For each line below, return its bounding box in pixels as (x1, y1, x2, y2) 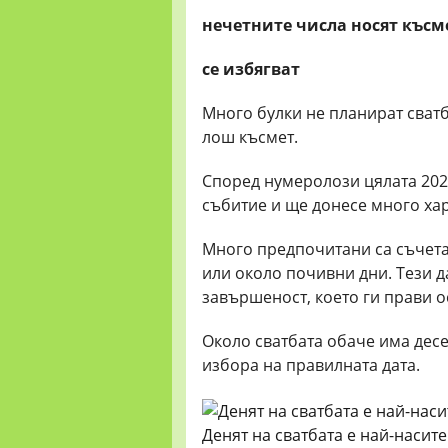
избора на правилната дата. (202, 354, 424, 376)
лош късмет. (202, 126, 298, 148)
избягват (223, 58, 300, 80)
